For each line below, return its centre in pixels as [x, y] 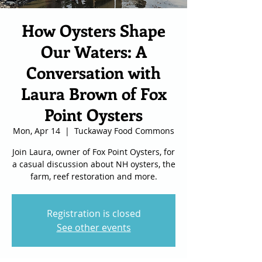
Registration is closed [94, 213]
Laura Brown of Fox [94, 93]
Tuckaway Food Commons [124, 131]
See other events [94, 227]
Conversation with [94, 72]
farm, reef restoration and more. [94, 176]
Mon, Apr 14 [37, 131]
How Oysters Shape [94, 30]
